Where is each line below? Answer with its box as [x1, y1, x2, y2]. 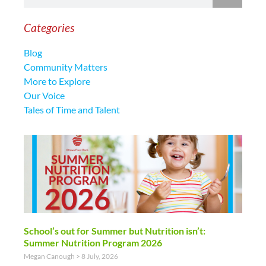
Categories [24, 21, 74, 34]
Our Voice [24, 90, 65, 101]
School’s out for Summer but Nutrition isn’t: [24, 225, 205, 237]
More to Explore [24, 75, 90, 87]
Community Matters [24, 61, 107, 72]
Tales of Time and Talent [24, 104, 120, 115]
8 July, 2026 [80, 252, 118, 261]
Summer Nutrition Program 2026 [24, 237, 162, 249]
